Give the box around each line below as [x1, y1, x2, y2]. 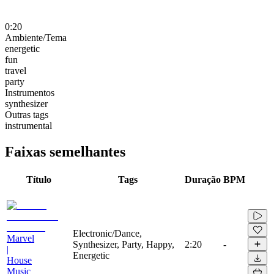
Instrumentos [5, 87, 54, 98]
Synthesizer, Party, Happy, [73, 239, 174, 250]
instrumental [5, 120, 52, 131]
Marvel [7, 232, 34, 243]
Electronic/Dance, [73, 228, 142, 239]
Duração [185, 174, 221, 185]
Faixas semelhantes [5, 143, 125, 160]
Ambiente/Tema [5, 32, 67, 43]
